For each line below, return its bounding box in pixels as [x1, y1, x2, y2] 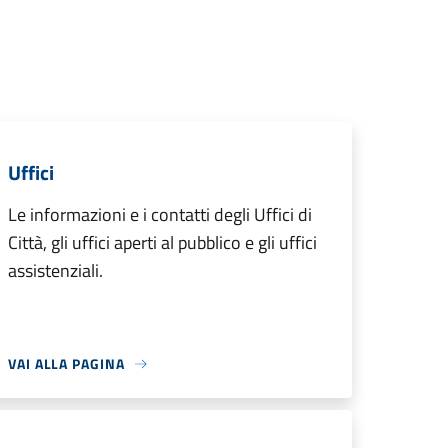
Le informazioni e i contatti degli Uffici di [8, 201, 312, 228]
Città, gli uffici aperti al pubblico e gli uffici [8, 229, 317, 256]
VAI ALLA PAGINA [8, 353, 125, 374]
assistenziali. [8, 257, 103, 284]
